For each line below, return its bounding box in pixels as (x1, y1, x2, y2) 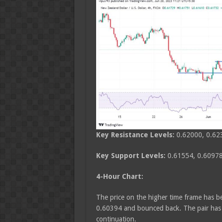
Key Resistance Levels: (96, 131, 176, 139)
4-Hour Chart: (96, 172, 143, 180)
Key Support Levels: (96, 152, 167, 160)
